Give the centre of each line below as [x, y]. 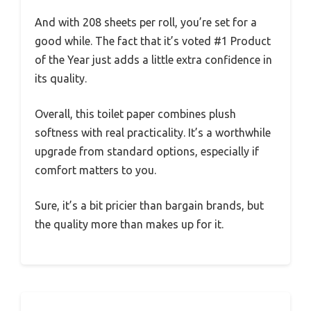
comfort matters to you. [95, 170]
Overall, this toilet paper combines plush [135, 114]
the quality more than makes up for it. [129, 225]
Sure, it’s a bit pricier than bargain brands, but [149, 206]
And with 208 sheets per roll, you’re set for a [146, 23]
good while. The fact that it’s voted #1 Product [153, 41]
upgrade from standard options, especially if [147, 152]
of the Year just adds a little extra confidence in [153, 60]
